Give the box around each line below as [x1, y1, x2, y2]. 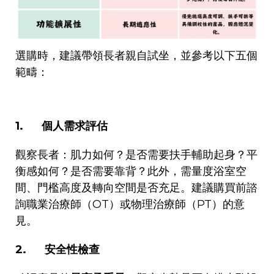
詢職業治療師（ [15, 197, 92, 211]
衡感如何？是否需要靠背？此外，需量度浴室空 [15, 164, 246, 178]
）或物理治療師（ [109, 197, 197, 211]
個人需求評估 [42, 119, 108, 133]
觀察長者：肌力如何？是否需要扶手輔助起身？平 [15, 147, 257, 161]
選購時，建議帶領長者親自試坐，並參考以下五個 [15, 48, 257, 62]
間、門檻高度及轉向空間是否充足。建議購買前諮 [15, 180, 257, 194]
